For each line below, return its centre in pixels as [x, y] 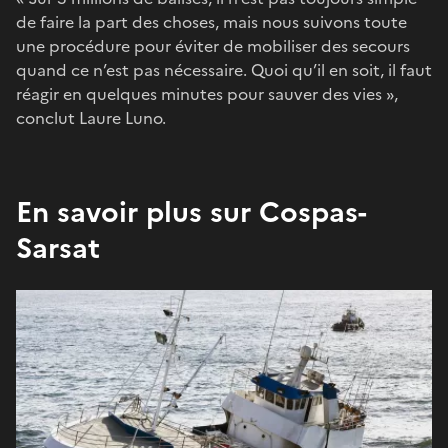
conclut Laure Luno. [91, 117]
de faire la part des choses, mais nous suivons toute [211, 21]
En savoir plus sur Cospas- [191, 211]
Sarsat [58, 247]
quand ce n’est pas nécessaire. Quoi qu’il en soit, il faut [224, 69]
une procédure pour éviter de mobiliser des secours [213, 45]
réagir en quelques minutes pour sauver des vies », [207, 93]
